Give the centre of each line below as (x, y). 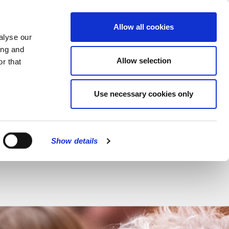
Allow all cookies (144, 27)
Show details (75, 141)
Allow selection (144, 60)
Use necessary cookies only (144, 94)
